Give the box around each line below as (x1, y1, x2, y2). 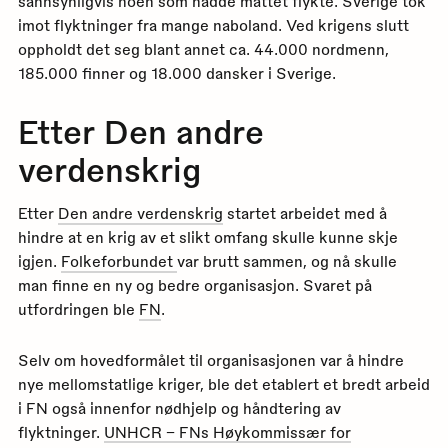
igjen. (17, 252, 61, 271)
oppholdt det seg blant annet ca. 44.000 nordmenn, (17, 39, 389, 58)
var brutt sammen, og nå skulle (176, 252, 397, 271)
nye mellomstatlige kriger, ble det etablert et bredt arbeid (17, 374, 430, 393)
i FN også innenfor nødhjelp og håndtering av (17, 398, 341, 417)
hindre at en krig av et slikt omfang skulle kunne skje (17, 228, 398, 247)
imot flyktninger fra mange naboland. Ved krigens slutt (17, 15, 409, 34)
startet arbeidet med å (222, 204, 387, 223)
